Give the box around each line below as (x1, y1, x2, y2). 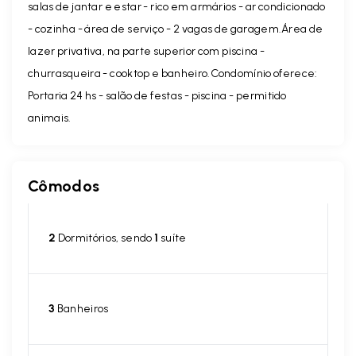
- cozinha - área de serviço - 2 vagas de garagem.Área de (28, 21, 323, 36)
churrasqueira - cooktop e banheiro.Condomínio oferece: (28, 66, 318, 80)
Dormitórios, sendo (56, 230, 155, 245)
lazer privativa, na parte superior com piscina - (28, 44, 265, 58)
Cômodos (28, 176, 100, 195)
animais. (28, 110, 72, 125)
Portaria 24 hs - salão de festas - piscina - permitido (28, 88, 287, 103)
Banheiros (55, 301, 109, 315)
